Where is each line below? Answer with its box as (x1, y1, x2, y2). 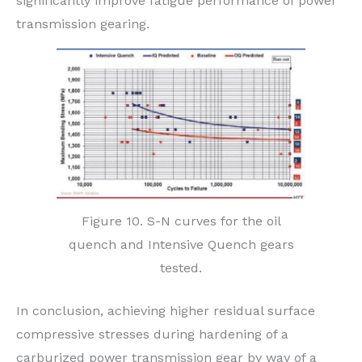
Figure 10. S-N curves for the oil (81, 213, 281, 229)
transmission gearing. (16, 15, 149, 32)
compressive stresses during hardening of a (16, 326, 288, 343)
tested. (160, 260, 202, 276)
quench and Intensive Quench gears (68, 237, 294, 253)
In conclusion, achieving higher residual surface (16, 303, 315, 319)
